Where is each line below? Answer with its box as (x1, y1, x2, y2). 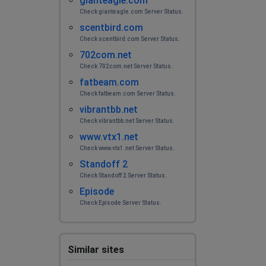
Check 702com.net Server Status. (79, 63, 173, 69)
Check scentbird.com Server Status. (79, 36, 180, 42)
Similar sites (67, 244, 124, 255)
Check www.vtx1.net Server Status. (79, 145, 175, 151)
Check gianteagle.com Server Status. (79, 8, 183, 15)
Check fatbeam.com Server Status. (79, 90, 176, 97)
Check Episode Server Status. (79, 199, 161, 206)
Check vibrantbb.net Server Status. (79, 118, 175, 124)
